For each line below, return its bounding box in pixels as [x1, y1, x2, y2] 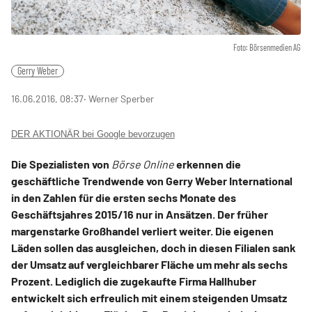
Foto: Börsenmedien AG [233, 42, 301, 52]
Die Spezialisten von [11, 157, 111, 171]
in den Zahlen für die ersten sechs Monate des [11, 190, 236, 204]
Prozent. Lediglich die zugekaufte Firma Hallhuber [11, 274, 256, 288]
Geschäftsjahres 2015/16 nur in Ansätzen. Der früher [11, 207, 268, 221]
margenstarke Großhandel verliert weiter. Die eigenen [11, 224, 274, 237]
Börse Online [111, 157, 174, 171]
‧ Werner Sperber [84, 93, 154, 105]
